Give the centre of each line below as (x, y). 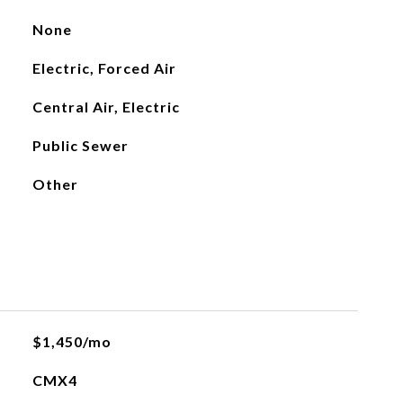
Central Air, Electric (106, 107)
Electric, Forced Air (104, 68)
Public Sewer (80, 145)
